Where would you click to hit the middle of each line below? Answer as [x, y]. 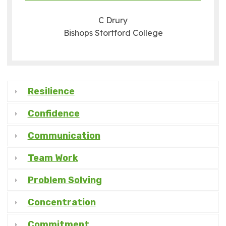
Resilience [51, 91]
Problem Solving [65, 180]
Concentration [62, 202]
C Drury [113, 20]
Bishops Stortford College [113, 33]
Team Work [53, 158]
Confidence [53, 114]
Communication [64, 136]
